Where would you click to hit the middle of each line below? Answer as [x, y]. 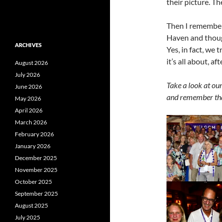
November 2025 [36, 170]
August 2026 [31, 63]
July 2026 [28, 75]
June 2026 [28, 87]
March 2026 [31, 122]
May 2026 [28, 99]
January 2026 [33, 146]
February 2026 [34, 134]
